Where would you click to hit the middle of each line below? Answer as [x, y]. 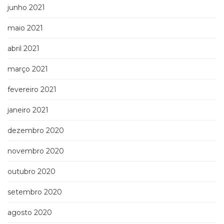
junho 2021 [26, 8]
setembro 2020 [35, 192]
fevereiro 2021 [32, 90]
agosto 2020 [30, 213]
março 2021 [28, 69]
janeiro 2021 [28, 110]
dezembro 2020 [36, 131]
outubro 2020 [31, 172]
